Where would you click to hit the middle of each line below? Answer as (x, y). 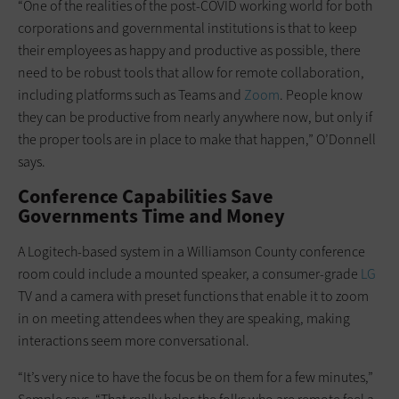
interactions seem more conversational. (134, 340)
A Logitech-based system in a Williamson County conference (191, 251)
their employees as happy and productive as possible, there (189, 50)
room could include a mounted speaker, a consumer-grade (189, 273)
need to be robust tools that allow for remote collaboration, (191, 72)
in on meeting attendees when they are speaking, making (184, 318)
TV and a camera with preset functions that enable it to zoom (193, 296)
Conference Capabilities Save (146, 196)
